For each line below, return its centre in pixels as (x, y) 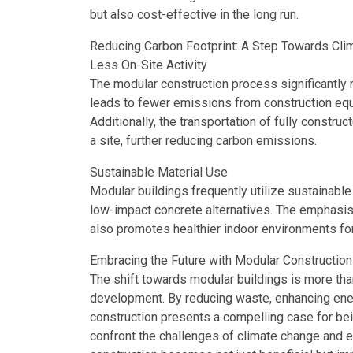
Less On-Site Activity (149, 65)
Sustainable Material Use (159, 172)
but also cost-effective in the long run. (194, 14)
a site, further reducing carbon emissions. (203, 140)
